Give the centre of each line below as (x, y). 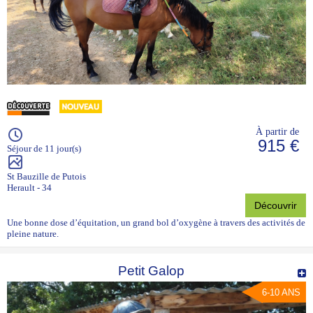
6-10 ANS (281, 292)
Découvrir (276, 205)
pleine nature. (33, 234)
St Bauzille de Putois (46, 176)
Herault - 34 (29, 188)
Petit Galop (151, 271)
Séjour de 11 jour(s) (44, 148)
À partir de (277, 131)
